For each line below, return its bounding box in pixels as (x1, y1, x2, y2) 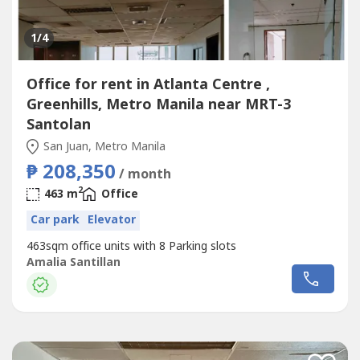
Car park (30, 211, 80, 228)
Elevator (87, 211, 136, 228)
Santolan (26, 113, 91, 136)
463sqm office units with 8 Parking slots (26, 237, 236, 255)
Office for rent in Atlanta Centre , (26, 73, 270, 96)
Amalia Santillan (26, 253, 121, 271)
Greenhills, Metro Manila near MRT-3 (26, 93, 291, 116)
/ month (118, 164, 171, 184)
